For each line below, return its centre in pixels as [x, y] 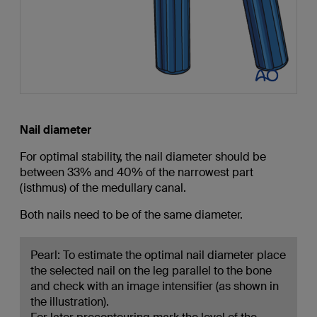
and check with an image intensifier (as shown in [154, 287]
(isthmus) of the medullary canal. [103, 188]
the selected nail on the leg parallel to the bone [151, 271]
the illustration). [69, 302]
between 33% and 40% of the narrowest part [136, 173]
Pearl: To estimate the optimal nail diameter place [158, 255]
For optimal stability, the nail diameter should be [143, 157]
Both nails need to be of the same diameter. [131, 215]
